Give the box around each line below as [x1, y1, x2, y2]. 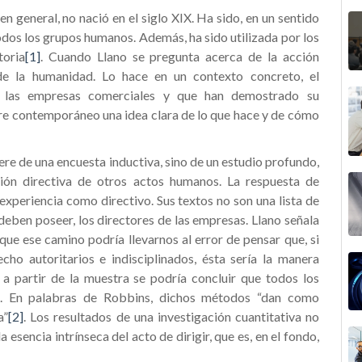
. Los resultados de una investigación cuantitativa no [23, 309, 319, 324]
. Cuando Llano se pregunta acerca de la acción [40, 48, 319, 64]
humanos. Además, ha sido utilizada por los [82, 29, 319, 44]
